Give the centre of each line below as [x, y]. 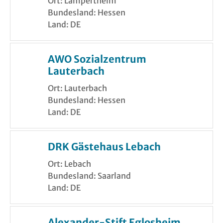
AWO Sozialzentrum [97, 59]
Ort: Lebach [69, 164]
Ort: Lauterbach [77, 88]
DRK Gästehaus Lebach [104, 147]
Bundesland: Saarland [89, 176]
